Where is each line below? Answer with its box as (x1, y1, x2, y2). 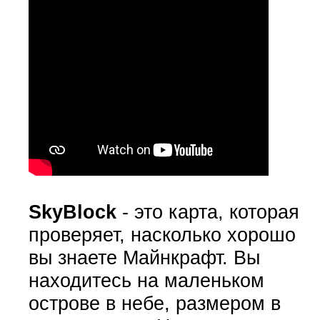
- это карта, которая (116, 200, 299, 223)
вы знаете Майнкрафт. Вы (28, 246, 260, 269)
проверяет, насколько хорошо (28, 223, 296, 246)
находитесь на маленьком (28, 269, 264, 291)
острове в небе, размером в (28, 291, 281, 314)
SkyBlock (28, 200, 116, 223)
